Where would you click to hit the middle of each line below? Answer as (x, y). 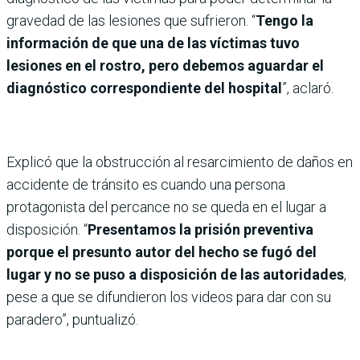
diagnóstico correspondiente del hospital (144, 88)
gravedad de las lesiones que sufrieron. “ (131, 21)
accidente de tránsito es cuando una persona (146, 185)
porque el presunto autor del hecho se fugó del (162, 252)
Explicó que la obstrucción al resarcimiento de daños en (180, 162)
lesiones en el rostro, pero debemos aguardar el (165, 66)
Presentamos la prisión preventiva (200, 230)
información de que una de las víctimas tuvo (153, 43)
